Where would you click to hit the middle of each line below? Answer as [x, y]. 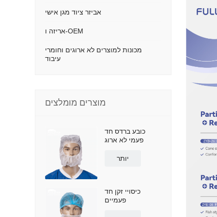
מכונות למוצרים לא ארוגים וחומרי [93, 50]
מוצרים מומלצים [75, 103]
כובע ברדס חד [125, 131]
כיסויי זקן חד [123, 191]
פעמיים [116, 200]
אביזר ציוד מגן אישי [73, 12]
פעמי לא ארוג [124, 140]
